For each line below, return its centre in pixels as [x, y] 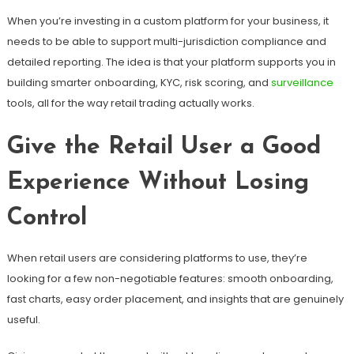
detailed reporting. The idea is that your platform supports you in [171, 62]
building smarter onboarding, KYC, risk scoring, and [139, 82]
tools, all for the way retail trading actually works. [130, 103]
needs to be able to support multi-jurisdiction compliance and [166, 41]
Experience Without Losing [158, 183]
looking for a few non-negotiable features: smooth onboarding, [170, 278]
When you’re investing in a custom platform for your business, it [168, 21]
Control [47, 218]
